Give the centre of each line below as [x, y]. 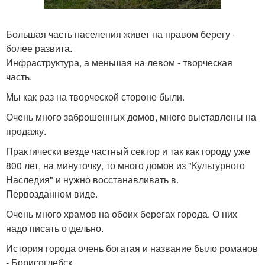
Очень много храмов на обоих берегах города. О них [122, 214]
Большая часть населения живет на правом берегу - [121, 34]
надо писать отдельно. [55, 228]
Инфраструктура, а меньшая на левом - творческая [119, 62]
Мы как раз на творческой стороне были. [95, 96]
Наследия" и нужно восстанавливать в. [92, 179]
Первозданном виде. [52, 193]
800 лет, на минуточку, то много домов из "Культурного [125, 165]
